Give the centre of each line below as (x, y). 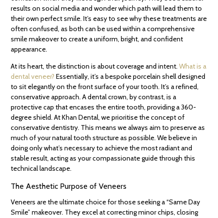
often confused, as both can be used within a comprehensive (103, 29)
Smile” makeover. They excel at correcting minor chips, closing (105, 212)
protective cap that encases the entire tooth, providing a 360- (104, 107)
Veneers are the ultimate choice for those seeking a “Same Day (106, 202)
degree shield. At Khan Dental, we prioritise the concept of (98, 118)
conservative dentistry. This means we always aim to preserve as (108, 128)
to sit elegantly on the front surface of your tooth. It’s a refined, (105, 87)
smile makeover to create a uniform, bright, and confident (97, 39)
